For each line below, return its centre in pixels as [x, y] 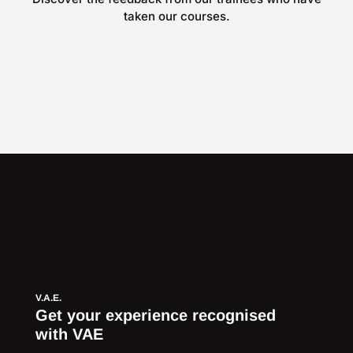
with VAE [69, 334]
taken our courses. [176, 16]
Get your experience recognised [156, 315]
